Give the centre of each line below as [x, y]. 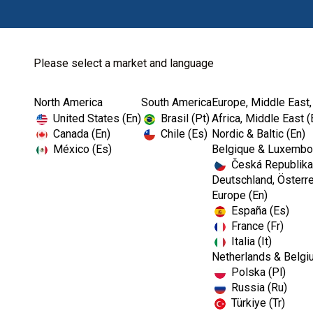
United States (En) [97, 118]
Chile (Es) [184, 134]
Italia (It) [252, 241]
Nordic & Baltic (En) [259, 134]
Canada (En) [82, 134]
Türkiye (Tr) [258, 303]
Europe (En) [240, 195]
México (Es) [82, 149]
